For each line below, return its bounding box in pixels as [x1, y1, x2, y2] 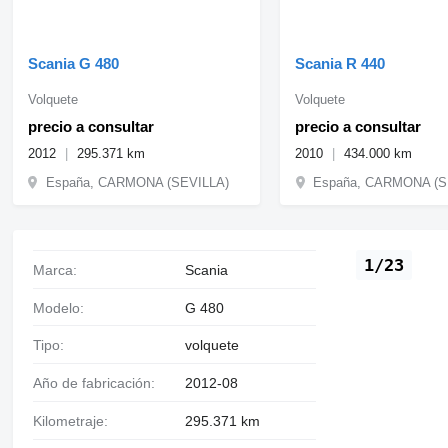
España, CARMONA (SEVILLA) [45, 174, 229, 190]
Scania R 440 [295, 54, 386, 72]
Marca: [44, 261, 77, 278]
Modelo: [44, 299, 84, 316]
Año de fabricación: [41, 375, 155, 392]
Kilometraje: [41, 413, 108, 430]
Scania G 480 [27, 54, 119, 72]
